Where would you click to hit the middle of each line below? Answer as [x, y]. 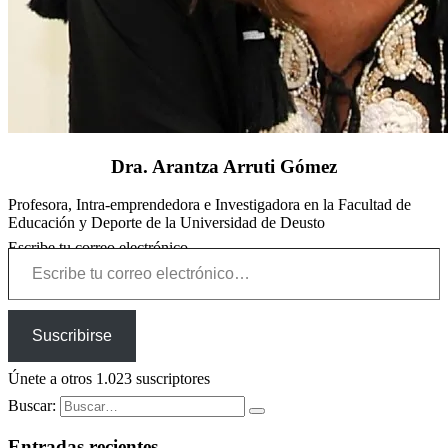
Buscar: [32, 406]
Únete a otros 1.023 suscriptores [109, 379]
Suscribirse [72, 336]
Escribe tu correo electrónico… [106, 248]
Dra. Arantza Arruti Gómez [224, 166]
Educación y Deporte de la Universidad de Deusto [166, 223]
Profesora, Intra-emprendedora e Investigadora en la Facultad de [209, 205]
